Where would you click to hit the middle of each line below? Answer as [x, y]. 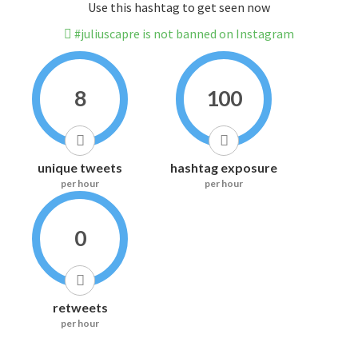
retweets [80, 308]
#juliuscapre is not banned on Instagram [183, 34]
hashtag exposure [224, 168]
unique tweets [80, 168]
